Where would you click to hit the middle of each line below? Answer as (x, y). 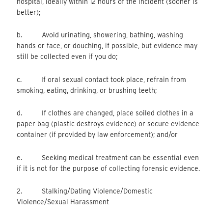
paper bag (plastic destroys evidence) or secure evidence (108, 124)
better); (29, 12)
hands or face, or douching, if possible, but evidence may (107, 46)
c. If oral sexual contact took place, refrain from (102, 79)
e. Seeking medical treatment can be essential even (108, 157)
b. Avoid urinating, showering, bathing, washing (100, 35)
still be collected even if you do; (67, 57)
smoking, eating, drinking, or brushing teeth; (87, 90)
